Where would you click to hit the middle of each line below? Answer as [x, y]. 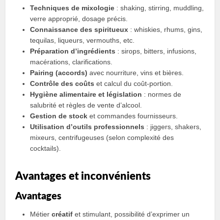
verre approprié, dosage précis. [79, 19]
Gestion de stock [59, 116]
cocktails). [46, 148]
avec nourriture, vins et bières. [136, 73]
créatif [62, 214]
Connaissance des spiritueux [79, 29]
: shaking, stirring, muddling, [159, 8]
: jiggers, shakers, [173, 127]
